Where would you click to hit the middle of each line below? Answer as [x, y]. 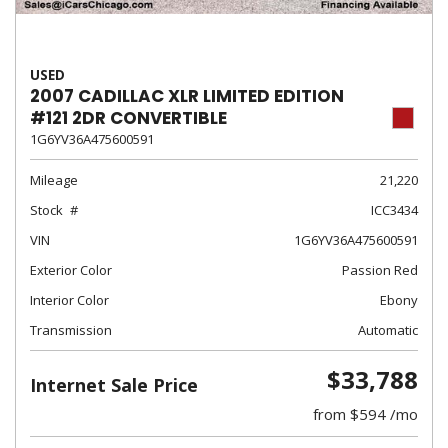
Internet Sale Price [114, 385]
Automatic [388, 330]
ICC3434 [394, 210]
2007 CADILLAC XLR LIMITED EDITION [187, 96]
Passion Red [380, 270]
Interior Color [69, 300]
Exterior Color [71, 270]
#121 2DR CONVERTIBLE [128, 118]
